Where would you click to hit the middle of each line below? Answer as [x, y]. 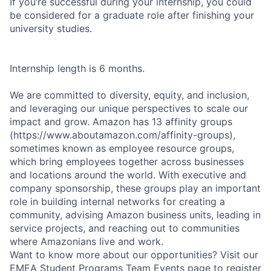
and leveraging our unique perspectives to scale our [129, 108]
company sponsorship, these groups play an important [135, 188]
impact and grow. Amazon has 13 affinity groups [121, 121]
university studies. [51, 28]
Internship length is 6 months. [77, 68]
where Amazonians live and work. [87, 241]
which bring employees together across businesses [127, 161]
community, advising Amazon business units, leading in [135, 214]
